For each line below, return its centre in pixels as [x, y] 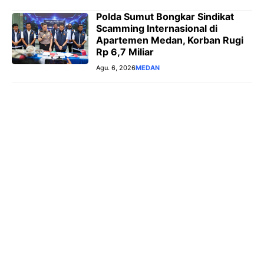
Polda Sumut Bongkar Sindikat [165, 16]
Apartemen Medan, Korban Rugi [170, 40]
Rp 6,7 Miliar [125, 52]
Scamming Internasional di [157, 28]
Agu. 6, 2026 [116, 67]
